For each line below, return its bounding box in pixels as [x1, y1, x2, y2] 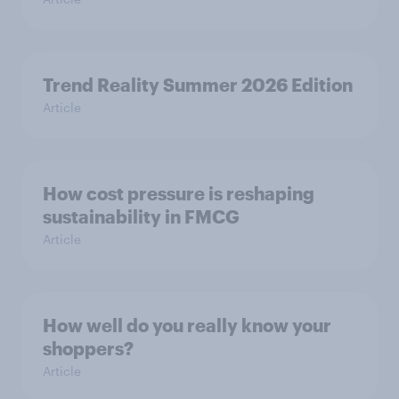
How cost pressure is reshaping [43, 183, 314, 205]
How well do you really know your [43, 314, 331, 337]
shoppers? [43, 338, 134, 360]
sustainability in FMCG [43, 206, 240, 228]
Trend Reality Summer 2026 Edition [43, 74, 353, 96]
